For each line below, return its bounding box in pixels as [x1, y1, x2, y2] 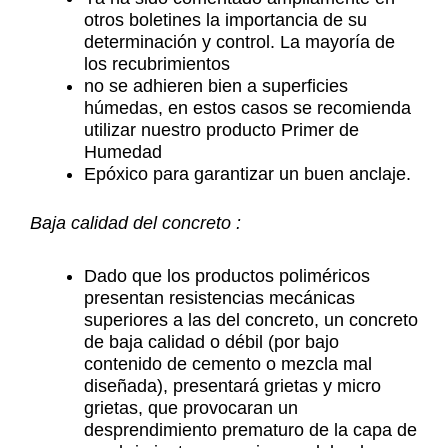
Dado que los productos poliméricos [84, 266, 370, 286]
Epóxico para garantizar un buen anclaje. [84, 163, 411, 184]
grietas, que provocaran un [84, 398, 298, 418]
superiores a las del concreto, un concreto [84, 310, 418, 330]
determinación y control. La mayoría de [84, 31, 395, 52]
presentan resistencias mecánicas [84, 288, 355, 308]
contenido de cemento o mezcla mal [84, 354, 372, 374]
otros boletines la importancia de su [84, 9, 367, 30]
